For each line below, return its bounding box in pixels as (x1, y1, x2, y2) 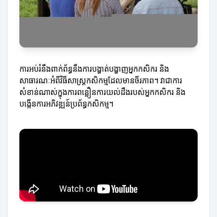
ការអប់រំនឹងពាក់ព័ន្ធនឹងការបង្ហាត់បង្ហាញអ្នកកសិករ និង (19, 63, 169, 75)
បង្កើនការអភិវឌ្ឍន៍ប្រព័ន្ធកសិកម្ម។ (19, 98, 113, 109)
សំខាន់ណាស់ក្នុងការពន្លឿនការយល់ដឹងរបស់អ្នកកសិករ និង (19, 87, 186, 98)
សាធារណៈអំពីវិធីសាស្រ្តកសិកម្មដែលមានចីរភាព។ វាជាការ (19, 75, 182, 86)
